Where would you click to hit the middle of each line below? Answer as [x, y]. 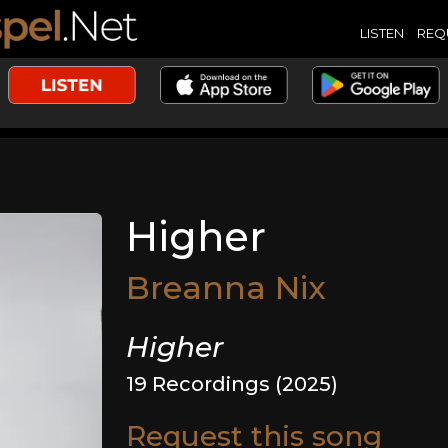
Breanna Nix [226, 287]
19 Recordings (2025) [232, 384]
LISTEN [381, 32]
